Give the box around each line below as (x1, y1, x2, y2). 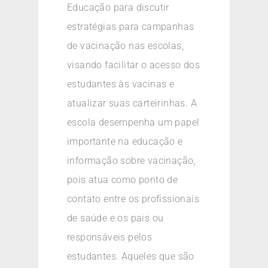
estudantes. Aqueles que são (67, 251, 194, 263)
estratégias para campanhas (67, 21, 194, 33)
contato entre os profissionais (67, 193, 199, 205)
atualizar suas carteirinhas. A (67, 98, 197, 109)
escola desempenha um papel (67, 117, 200, 129)
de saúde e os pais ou (67, 212, 164, 224)
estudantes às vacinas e (67, 78, 175, 90)
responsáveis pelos (67, 232, 153, 243)
